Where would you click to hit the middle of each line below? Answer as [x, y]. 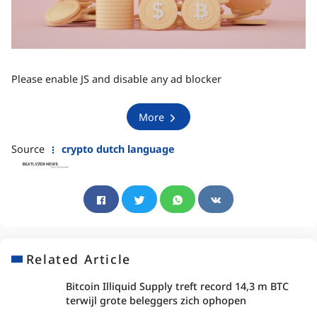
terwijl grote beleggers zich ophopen [156, 301]
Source [29, 149]
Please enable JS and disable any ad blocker [116, 79]
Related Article [78, 259]
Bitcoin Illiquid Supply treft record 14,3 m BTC [177, 287]
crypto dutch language [117, 149]
